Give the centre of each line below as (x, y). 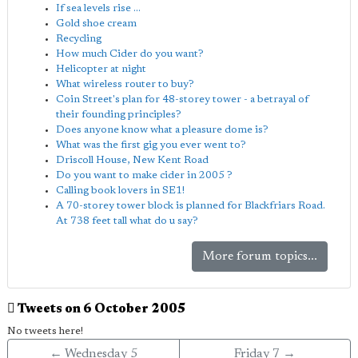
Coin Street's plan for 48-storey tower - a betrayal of (182, 99)
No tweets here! (45, 331)
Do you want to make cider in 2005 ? (144, 175)
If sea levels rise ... (98, 8)
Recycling (79, 39)
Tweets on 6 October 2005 (101, 309)
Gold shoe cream (96, 24)
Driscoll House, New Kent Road (132, 160)
